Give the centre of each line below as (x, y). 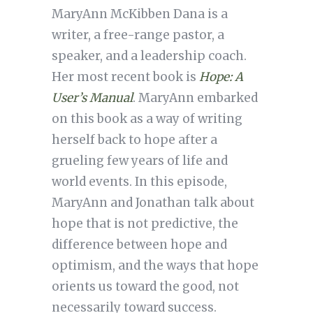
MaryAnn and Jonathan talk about (153, 203)
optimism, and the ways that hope (155, 266)
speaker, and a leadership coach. (149, 56)
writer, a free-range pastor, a (138, 35)
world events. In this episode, (139, 182)
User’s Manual (92, 98)
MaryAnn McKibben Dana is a (139, 14)
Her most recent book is (125, 77)
